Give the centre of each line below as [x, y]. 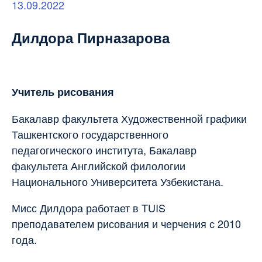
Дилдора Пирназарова [91, 37]
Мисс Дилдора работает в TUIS [89, 207]
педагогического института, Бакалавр [104, 149]
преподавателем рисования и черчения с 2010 [126, 223]
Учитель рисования [63, 92]
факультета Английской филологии [99, 165]
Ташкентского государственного [90, 134]
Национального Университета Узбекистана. [118, 181]
